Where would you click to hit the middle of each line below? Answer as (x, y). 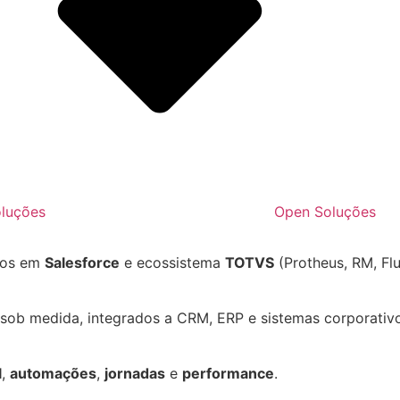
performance (228, 374)
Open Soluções (325, 211)
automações (53, 374)
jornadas (135, 374)
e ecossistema (172, 262)
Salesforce (82, 262)
